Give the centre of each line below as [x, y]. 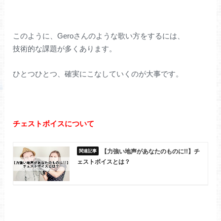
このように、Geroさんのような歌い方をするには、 [99, 36]
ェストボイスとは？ [103, 162]
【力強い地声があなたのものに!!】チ [150, 151]
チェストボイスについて [54, 123]
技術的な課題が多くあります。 [65, 48]
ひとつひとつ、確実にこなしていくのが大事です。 [98, 74]
